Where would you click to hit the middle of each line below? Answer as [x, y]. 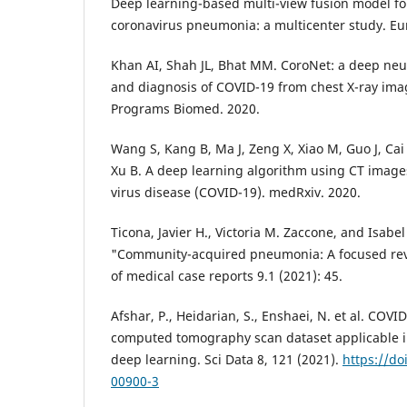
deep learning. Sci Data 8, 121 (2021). [227, 360]
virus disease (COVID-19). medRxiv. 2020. [236, 193]
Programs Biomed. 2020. [185, 109]
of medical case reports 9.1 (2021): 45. [227, 276]
